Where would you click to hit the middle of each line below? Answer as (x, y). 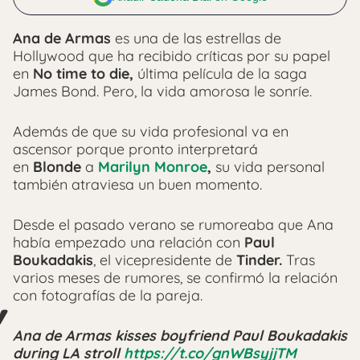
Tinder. (259, 260)
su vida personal (270, 167)
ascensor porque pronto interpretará (135, 149)
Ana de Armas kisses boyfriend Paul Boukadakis (180, 336)
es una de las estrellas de (196, 39)
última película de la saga (222, 74)
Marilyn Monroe (153, 167)
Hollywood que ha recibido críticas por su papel (172, 56)
